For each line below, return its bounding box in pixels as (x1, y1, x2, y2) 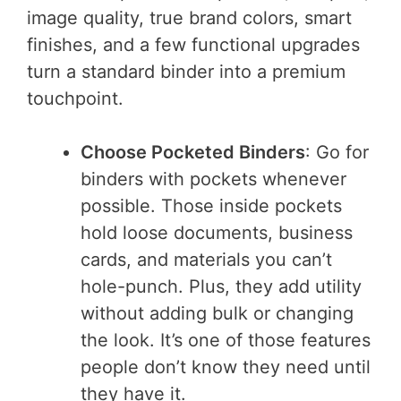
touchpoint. (27, 88, 124, 110)
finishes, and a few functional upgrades (27, 34, 360, 56)
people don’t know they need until (81, 356, 371, 379)
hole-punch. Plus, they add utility (81, 276, 362, 298)
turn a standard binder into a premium (27, 61, 346, 83)
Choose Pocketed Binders (81, 141, 305, 164)
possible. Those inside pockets (81, 195, 342, 218)
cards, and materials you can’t (81, 249, 332, 271)
